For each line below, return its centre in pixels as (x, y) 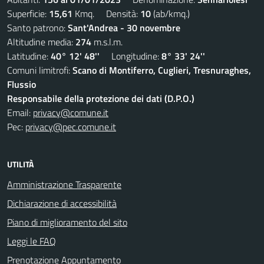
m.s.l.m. (107, 42)
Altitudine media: (41, 42)
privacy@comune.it (71, 113)
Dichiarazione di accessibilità (62, 203)
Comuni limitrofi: (40, 70)
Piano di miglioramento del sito (67, 222)
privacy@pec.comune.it (71, 127)
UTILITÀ (20, 164)
